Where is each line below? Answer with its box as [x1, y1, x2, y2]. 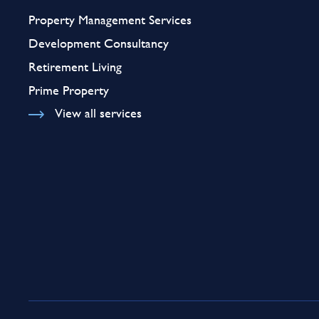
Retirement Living [28, 56, 122, 76]
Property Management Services [28, 9, 192, 29]
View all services [54, 103, 142, 122]
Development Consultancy [28, 33, 169, 53]
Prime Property [28, 80, 109, 100]
